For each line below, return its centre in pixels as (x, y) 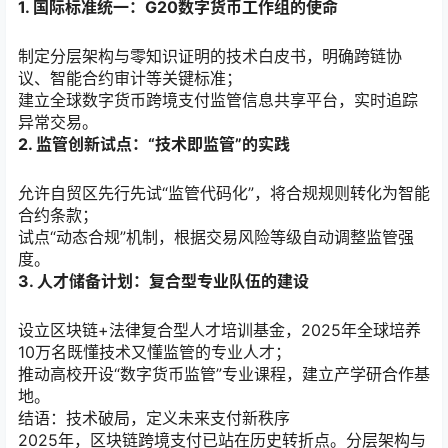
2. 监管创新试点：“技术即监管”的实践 (154, 143)
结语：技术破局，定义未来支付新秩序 (154, 418)
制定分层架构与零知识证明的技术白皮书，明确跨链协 (210, 55)
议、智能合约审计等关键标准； (130, 77)
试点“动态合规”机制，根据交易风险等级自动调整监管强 (216, 237)
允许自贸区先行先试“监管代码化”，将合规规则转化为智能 (224, 193)
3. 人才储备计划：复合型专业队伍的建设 (163, 281)
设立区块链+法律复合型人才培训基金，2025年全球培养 (219, 330)
